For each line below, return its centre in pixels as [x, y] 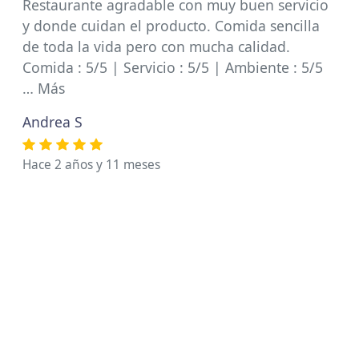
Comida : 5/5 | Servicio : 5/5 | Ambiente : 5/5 [173, 67]
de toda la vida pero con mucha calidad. [156, 46]
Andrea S [52, 122]
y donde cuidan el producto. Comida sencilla [171, 26]
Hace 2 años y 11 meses [91, 165]
